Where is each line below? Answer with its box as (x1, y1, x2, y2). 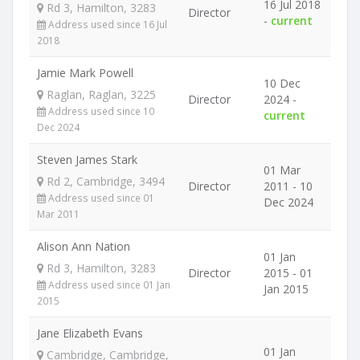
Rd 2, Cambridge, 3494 (43, 174, 165, 189)
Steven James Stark (37, 152, 137, 167)
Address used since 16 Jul (46, 18, 167, 31)
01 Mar (264, 162, 301, 178)
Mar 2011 (37, 207, 80, 220)
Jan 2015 (264, 281, 309, 297)
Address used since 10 (46, 104, 154, 117)
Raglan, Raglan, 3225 (43, 87, 156, 102)
